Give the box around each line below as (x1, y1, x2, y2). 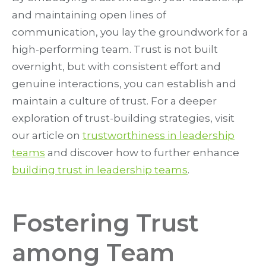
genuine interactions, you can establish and (12, 78, 236, 90)
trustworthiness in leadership (83, 129, 235, 142)
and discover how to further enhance (45, 147, 239, 159)
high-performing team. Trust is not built (12, 43, 218, 56)
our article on (12, 129, 83, 142)
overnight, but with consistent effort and (12, 61, 221, 73)
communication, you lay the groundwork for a (12, 26, 248, 39)
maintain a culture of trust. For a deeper (12, 95, 217, 107)
